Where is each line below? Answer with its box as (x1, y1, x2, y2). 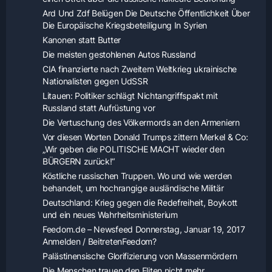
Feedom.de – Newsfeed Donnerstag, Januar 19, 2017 (42, 224, 245, 235)
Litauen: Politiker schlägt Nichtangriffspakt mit (42, 90, 218, 101)
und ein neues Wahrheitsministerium (42, 209, 178, 220)
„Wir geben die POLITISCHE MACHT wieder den (42, 144, 225, 155)
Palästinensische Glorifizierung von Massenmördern (42, 251, 237, 262)
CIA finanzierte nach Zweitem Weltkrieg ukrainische (42, 64, 237, 75)
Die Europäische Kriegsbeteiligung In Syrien (42, 20, 208, 31)
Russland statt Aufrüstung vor (42, 103, 155, 114)
